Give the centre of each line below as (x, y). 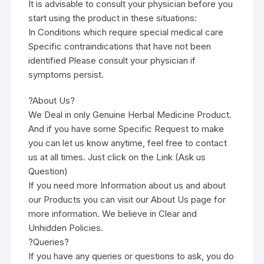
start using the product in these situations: (113, 18)
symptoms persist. (66, 74)
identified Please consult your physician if (112, 60)
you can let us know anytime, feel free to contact (128, 143)
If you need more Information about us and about (127, 185)
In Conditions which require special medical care (126, 32)
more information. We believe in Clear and (113, 213)
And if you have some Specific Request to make (126, 128)
